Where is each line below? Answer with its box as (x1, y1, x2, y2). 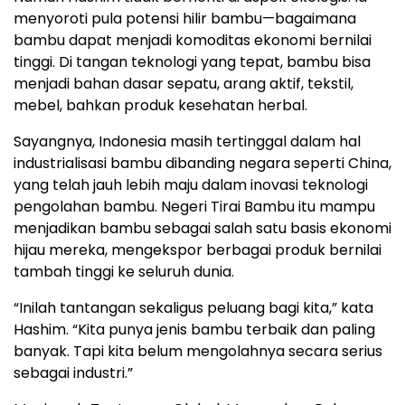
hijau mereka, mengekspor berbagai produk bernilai (14, 239, 381, 260)
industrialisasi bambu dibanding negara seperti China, (14, 152, 391, 174)
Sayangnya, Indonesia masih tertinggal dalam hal (14, 130, 361, 152)
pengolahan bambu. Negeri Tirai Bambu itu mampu (14, 195, 375, 217)
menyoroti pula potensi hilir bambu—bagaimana (14, 7, 356, 29)
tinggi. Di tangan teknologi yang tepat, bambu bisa (14, 51, 371, 72)
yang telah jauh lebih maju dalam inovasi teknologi (14, 174, 368, 195)
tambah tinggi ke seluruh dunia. (14, 260, 234, 282)
